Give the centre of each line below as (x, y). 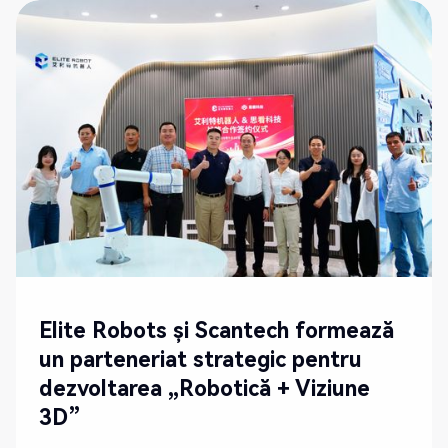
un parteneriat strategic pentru (201, 360)
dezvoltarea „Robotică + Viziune (205, 389)
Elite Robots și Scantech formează (217, 331)
